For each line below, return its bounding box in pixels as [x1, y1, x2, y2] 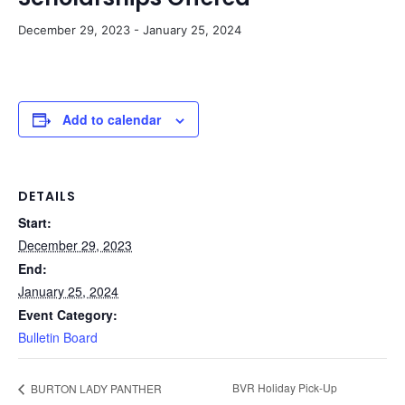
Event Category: [18, 305, 118, 324]
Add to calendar [62, 109, 161, 128]
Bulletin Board [18, 327, 98, 346]
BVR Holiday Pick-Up [231, 380, 337, 396]
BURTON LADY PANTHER [28, 380, 162, 396]
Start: [18, 212, 52, 231]
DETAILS [18, 186, 76, 205]
